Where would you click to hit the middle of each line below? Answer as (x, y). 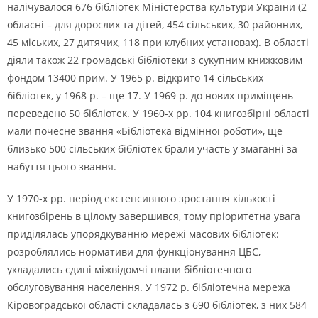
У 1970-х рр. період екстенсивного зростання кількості (141, 198)
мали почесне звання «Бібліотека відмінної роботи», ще (145, 131)
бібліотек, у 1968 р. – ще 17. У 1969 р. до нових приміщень (150, 95)
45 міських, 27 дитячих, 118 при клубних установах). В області (158, 42)
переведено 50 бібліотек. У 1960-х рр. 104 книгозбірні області (158, 113)
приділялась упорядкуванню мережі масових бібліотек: (143, 234)
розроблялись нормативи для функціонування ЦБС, (134, 252)
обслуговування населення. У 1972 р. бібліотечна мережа (149, 287)
